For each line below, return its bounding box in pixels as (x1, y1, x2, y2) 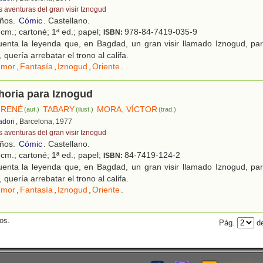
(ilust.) (76, 105, 94, 113)
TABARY (43, 104, 75, 114)
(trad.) (159, 105, 177, 113)
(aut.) (24, 105, 40, 113)
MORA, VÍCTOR (97, 104, 158, 114)
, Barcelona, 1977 (16, 117, 72, 126)
